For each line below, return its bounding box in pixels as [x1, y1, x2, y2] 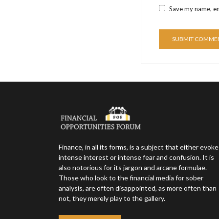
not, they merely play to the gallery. [59, 194, 165, 202]
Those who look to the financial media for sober [59, 173, 203, 182]
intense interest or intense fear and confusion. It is [59, 153, 214, 161]
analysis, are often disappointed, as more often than [59, 183, 217, 192]
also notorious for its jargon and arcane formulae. [59, 163, 207, 172]
